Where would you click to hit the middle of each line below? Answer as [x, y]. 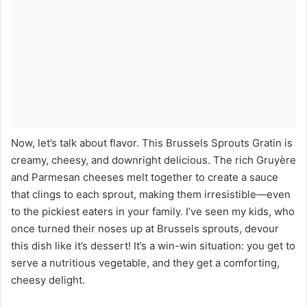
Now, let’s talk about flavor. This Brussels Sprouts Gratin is [152, 143]
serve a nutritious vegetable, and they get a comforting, [145, 263]
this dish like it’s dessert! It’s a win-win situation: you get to [153, 246]
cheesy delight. [48, 280]
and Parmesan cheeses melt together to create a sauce [145, 177]
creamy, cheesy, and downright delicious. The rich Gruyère [153, 160]
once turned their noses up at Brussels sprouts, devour [145, 229]
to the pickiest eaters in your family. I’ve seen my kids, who [153, 212]
